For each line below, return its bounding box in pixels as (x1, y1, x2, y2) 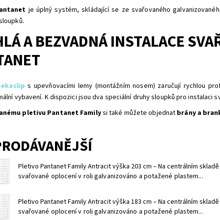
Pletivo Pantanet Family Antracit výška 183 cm (18, 196, 153, 207)
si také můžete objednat (102, 108, 176, 118)
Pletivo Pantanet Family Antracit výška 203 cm (18, 161, 153, 171)
